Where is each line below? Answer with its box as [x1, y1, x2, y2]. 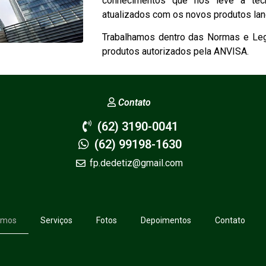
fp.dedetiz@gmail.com [90, 157, 183, 169]
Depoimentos [140, 215, 191, 225]
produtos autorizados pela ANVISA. [102, 46, 249, 58]
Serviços [40, 215, 72, 225]
